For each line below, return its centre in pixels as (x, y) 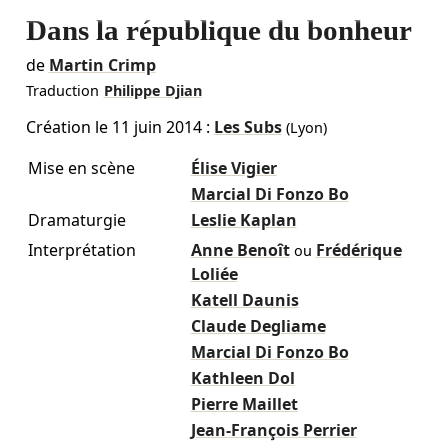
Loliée (214, 274)
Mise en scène (81, 168)
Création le (68, 127)
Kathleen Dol (242, 378)
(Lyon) (304, 128)
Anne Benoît (240, 250)
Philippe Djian (152, 91)
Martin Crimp (102, 65)
